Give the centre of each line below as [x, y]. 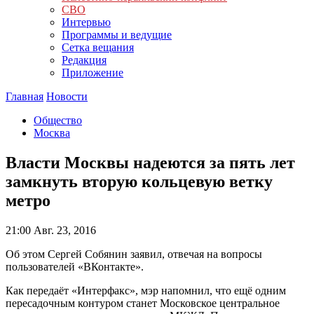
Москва [52, 133]
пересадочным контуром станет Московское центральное [143, 303]
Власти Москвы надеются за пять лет [150, 162]
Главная [25, 96]
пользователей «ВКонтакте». [75, 266]
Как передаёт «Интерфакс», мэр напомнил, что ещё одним [146, 290]
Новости [67, 96]
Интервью [86, 22]
